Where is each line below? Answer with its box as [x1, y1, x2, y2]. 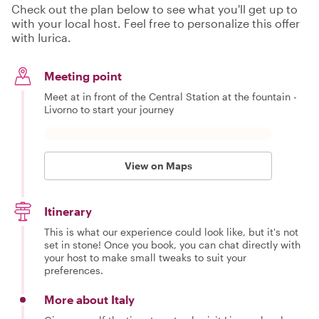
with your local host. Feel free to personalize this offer [11, 16, 300, 30]
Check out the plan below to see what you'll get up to [11, 2, 298, 16]
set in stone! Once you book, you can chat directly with [44, 239, 300, 251]
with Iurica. [11, 31, 71, 44]
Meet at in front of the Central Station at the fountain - [44, 90, 297, 103]
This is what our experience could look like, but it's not [44, 226, 298, 238]
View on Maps [124, 159, 192, 172]
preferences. [44, 264, 103, 276]
